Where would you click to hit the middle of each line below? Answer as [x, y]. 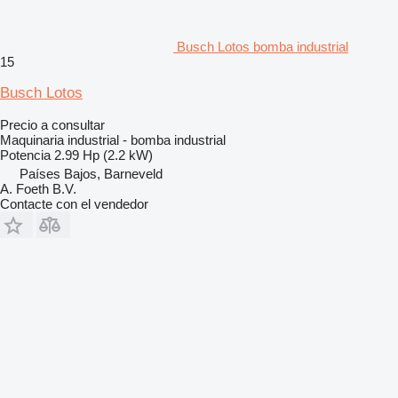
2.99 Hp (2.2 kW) [103, 155]
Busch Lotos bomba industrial [263, 46]
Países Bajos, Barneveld [91, 173]
